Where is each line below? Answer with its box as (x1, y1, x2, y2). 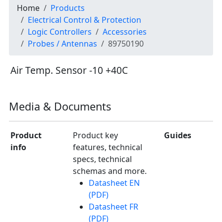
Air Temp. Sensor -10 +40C (10, 63, 128, 77)
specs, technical (73, 153, 132, 165)
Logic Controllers (28, 26, 92, 37)
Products (51, 2, 85, 13)
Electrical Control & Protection (28, 14, 141, 25)
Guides (164, 129, 191, 141)
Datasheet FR (89, 201, 138, 212)
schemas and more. (73, 165, 147, 176)
